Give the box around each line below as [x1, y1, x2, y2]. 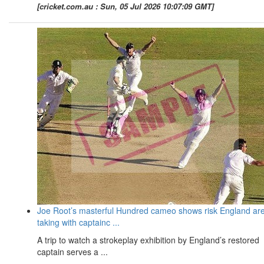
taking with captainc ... [37, 216, 120, 228]
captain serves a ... [37, 245, 108, 258]
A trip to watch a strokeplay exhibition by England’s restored [37, 233, 259, 246]
